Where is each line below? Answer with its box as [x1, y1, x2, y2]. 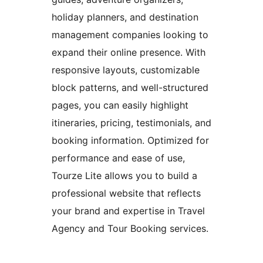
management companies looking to [52, 29, 208, 41]
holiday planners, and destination [52, 11, 198, 23]
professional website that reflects [52, 187, 201, 200]
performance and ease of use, [52, 152, 185, 164]
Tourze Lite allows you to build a [52, 170, 197, 182]
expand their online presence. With [52, 46, 205, 59]
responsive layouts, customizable [52, 64, 200, 76]
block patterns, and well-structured [52, 82, 208, 94]
